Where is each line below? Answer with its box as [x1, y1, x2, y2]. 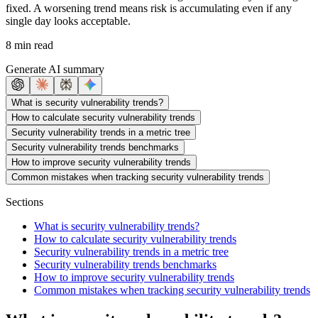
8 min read [6, 38, 53, 51]
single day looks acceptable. [6, 14, 131, 27]
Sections [6, 195, 43, 208]
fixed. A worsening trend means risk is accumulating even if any [6, 1, 292, 14]
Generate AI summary [6, 62, 104, 75]
